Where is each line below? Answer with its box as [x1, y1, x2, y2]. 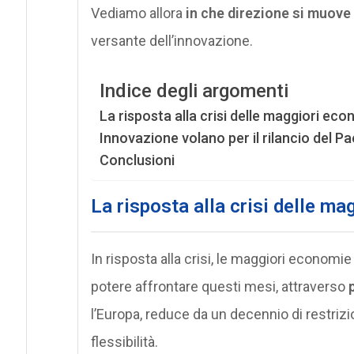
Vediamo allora [90, 4, 186, 21]
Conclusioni [99, 151, 175, 168]
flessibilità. [90, 333, 158, 350]
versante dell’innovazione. [90, 32, 253, 49]
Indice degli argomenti [99, 80, 288, 102]
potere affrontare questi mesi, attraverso [90, 277, 348, 295]
